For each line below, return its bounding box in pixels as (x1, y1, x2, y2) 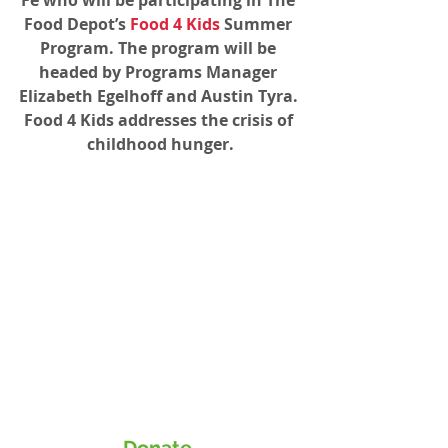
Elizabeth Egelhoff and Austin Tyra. (18, 84, 302, 107)
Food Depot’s (24, 12, 130, 35)
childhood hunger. (86, 132, 234, 155)
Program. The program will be (40, 36, 280, 59)
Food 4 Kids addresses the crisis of (23, 108, 297, 131)
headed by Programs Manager (39, 60, 281, 83)
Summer (220, 12, 296, 35)
